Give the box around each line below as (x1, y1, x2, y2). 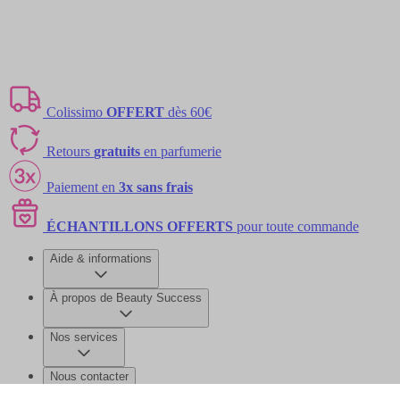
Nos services (50, 330, 118, 344)
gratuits (94, 144, 140, 159)
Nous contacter (50, 370, 129, 383)
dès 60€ (164, 104, 212, 120)
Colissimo (46, 104, 106, 120)
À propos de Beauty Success (50, 291, 202, 304)
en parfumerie (140, 144, 221, 159)
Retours (46, 144, 94, 159)
